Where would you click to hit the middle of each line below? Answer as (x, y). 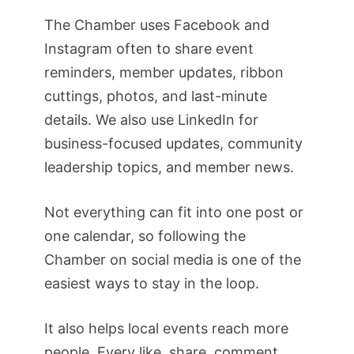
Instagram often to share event (149, 49)
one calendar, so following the (145, 236)
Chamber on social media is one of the (173, 260)
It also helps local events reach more (166, 329)
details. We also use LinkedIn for (151, 120)
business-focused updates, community (173, 144)
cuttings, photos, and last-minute (156, 96)
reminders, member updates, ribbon (164, 73)
